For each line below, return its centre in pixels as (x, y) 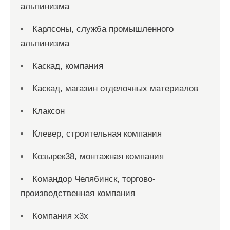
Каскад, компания (68, 66)
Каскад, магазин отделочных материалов (115, 89)
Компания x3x (60, 216)
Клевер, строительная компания (97, 134)
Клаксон (49, 111)
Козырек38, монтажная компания (98, 156)
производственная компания (78, 193)
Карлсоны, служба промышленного (103, 29)
